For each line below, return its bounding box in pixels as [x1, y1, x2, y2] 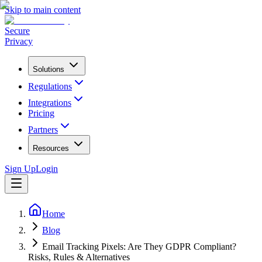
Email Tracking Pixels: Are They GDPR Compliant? [42, 242, 236, 251]
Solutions [33, 65, 64, 74]
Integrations [28, 98, 71, 108]
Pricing [28, 108, 54, 118]
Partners [28, 125, 58, 135]
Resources [33, 144, 69, 153]
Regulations [28, 81, 72, 91]
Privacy [5, 36, 33, 46]
